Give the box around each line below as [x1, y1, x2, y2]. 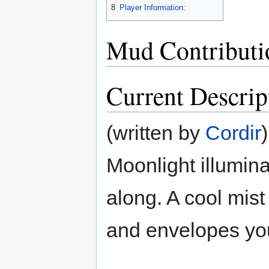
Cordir [205, 121, 261, 144]
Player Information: [119, 3, 186, 13]
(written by [106, 121, 205, 144]
